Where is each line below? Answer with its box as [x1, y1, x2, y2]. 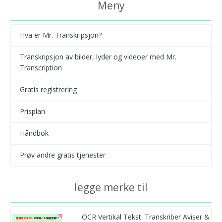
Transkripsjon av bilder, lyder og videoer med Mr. [19, 52, 176, 62]
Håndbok [19, 128, 49, 138]
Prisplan [19, 107, 45, 116]
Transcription [19, 63, 62, 73]
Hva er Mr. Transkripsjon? [19, 30, 102, 40]
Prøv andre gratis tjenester [19, 150, 106, 160]
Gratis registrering [19, 85, 77, 95]
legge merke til [74, 180, 148, 194]
